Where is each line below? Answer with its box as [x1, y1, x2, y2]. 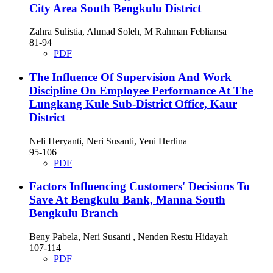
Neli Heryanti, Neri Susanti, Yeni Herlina [29, 135, 187, 146]
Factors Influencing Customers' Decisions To [29, 180, 250, 193]
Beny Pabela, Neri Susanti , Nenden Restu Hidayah [29, 232, 228, 243]
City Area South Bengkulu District [29, 1, 201, 15]
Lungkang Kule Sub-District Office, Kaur [29, 97, 237, 110]
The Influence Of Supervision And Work [29, 71, 232, 83]
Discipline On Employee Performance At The [29, 84, 253, 97]
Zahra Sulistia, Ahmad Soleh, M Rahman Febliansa [29, 26, 227, 37]
